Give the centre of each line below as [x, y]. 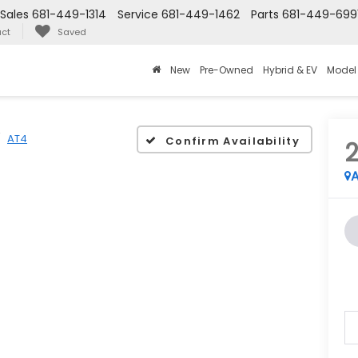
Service [138, 15]
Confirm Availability [232, 141]
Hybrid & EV [290, 70]
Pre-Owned [227, 70]
